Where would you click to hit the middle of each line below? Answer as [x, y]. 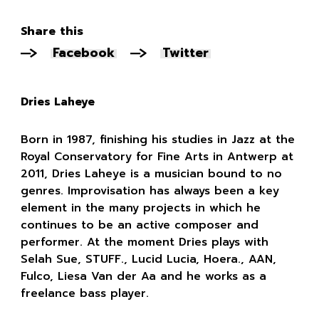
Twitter [186, 52]
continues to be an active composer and [139, 225]
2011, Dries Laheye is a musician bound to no [151, 173]
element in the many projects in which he [140, 208]
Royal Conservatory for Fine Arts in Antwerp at [157, 156]
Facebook [83, 52]
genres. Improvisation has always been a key [150, 190]
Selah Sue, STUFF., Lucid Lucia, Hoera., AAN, [148, 259]
